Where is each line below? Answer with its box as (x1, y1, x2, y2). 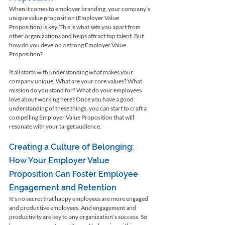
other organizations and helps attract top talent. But (9, 32, 145, 40)
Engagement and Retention (9, 182, 117, 192)
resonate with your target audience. (9, 122, 101, 130)
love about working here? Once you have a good (9, 95, 135, 103)
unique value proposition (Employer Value (9, 14, 120, 22)
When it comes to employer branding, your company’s (9, 5, 151, 13)
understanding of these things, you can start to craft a (9, 104, 148, 112)
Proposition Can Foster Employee (9, 169, 140, 179)
